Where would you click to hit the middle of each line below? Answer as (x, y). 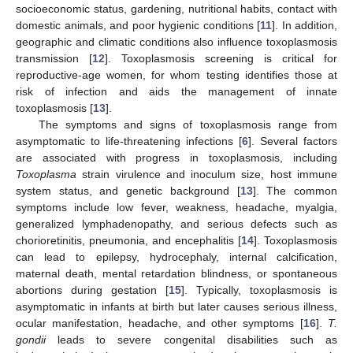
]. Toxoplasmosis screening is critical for (221, 58)
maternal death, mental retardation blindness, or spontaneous (176, 273)
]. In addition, (305, 25)
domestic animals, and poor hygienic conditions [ (138, 25)
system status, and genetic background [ (128, 190)
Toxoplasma (46, 174)
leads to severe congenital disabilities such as (191, 339)
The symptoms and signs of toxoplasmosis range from (188, 124)
